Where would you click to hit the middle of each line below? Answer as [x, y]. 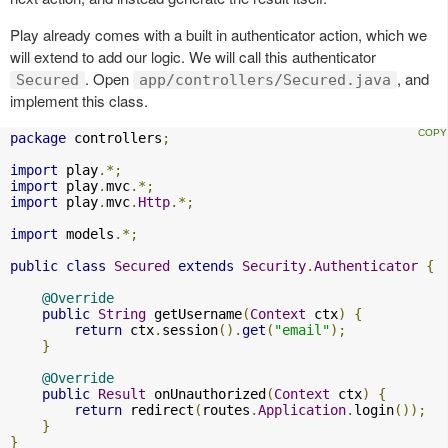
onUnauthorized [206, 394]
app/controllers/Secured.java [265, 80]
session [190, 330]
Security [274, 266]
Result [122, 394]
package [38, 138]
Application [302, 410]
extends [206, 266]
